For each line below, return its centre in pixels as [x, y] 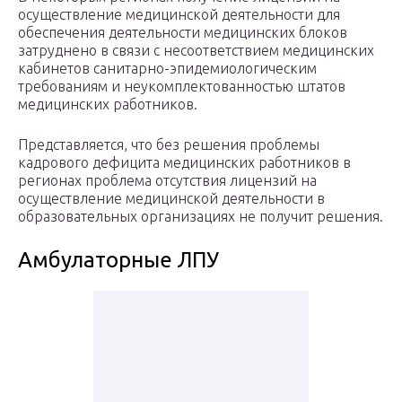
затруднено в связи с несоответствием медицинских [196, 51]
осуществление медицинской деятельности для [179, 15]
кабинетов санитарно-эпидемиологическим [167, 69]
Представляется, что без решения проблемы [169, 145]
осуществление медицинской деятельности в [171, 199]
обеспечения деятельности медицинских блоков [183, 33]
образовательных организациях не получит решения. [201, 217]
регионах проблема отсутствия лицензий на [167, 181]
